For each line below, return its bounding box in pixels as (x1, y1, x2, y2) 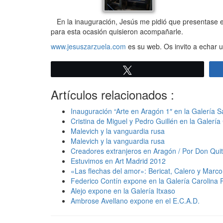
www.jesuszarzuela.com (51, 41, 126, 52)
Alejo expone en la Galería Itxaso (71, 186, 175, 196)
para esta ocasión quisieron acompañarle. (51, 26, 183, 37)
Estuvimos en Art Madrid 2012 (71, 156, 166, 166)
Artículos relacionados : (51, 86, 174, 104)
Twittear (138, 66, 163, 74)
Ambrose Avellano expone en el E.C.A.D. (71, 196, 200, 206)
